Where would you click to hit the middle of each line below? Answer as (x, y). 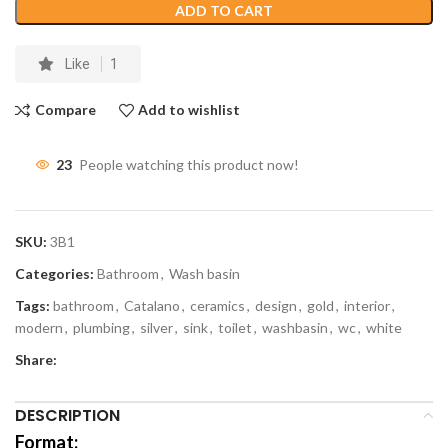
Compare (65, 110)
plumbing (101, 327)
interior (367, 305)
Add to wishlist (189, 110)
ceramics (217, 305)
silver (156, 327)
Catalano (152, 305)
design (276, 305)
